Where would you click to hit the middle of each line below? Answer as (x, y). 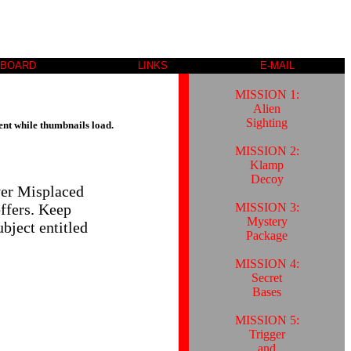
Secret (267, 277)
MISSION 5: (267, 320)
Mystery (267, 221)
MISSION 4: (267, 263)
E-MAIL (277, 65)
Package (267, 235)
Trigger (267, 334)
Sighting (267, 122)
